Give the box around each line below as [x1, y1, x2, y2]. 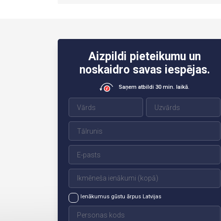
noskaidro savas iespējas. [79, 63, 210, 77]
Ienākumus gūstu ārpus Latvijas [80, 193, 162, 200]
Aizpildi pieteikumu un [88, 50, 201, 64]
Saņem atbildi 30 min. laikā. [119, 83, 190, 90]
